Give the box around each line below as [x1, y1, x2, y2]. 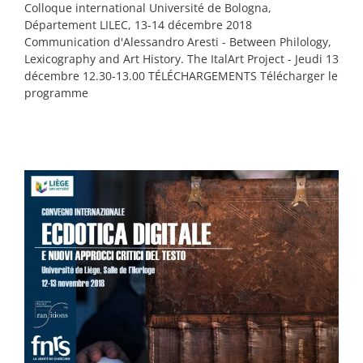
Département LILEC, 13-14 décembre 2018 [24, 17, 252, 33]
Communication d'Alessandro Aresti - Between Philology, [24, 34, 331, 50]
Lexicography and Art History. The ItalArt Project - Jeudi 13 [24, 51, 339, 67]
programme [24, 85, 88, 101]
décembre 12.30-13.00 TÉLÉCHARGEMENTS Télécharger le [24, 68, 338, 84]
